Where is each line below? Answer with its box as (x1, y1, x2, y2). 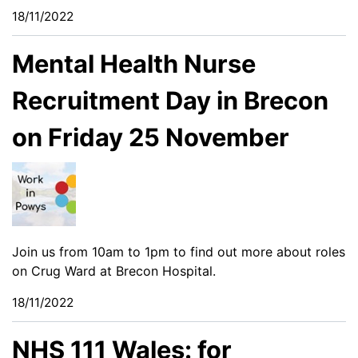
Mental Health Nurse (12, 48, 256, 78)
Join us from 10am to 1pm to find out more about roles (12, 243, 345, 260)
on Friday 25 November (12, 121, 289, 152)
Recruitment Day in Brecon (12, 85, 328, 115)
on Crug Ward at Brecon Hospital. (12, 262, 216, 279)
